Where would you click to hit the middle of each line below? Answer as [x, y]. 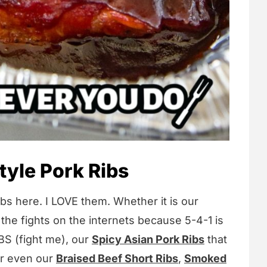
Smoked [205, 259]
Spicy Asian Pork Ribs [148, 240]
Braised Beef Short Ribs [117, 259]
